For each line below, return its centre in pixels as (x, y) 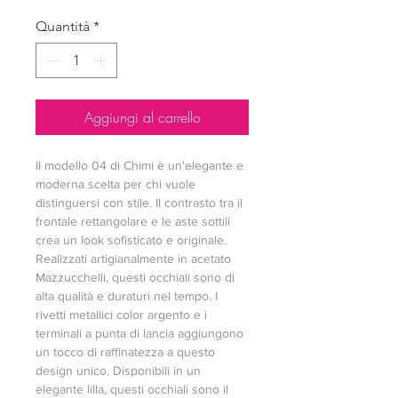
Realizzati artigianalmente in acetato (133, 259)
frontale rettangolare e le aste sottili (133, 221)
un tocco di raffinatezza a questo (125, 352)
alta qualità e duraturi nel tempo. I (127, 296)
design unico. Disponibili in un (118, 370)
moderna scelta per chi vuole (115, 184)
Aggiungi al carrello (142, 117)
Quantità (63, 26)
